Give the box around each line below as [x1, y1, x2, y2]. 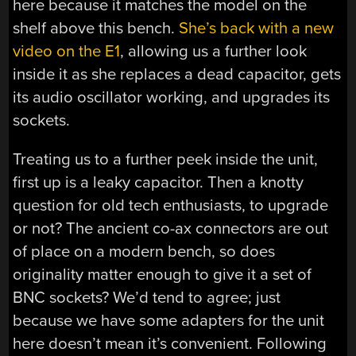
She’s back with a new [179, 17, 335, 38]
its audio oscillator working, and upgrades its [13, 87, 331, 107]
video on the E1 [13, 41, 121, 61]
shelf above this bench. [13, 17, 180, 38]
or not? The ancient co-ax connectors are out [13, 218, 329, 238]
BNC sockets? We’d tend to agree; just [13, 287, 281, 308]
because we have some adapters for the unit [13, 310, 325, 331]
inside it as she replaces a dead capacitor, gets [13, 64, 342, 84]
